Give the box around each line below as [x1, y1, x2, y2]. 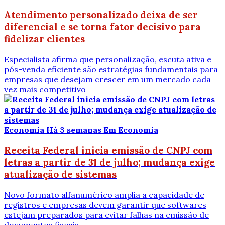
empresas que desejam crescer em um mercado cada [4, 74, 211, 85]
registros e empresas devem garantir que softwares [4, 199, 206, 210]
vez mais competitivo [4, 84, 86, 95]
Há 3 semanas [46, 125, 103, 135]
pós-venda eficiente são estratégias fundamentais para [4, 64, 218, 75]
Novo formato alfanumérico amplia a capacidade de [4, 189, 204, 200]
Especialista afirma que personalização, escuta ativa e [4, 54, 211, 65]
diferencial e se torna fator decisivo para [4, 21, 201, 33]
